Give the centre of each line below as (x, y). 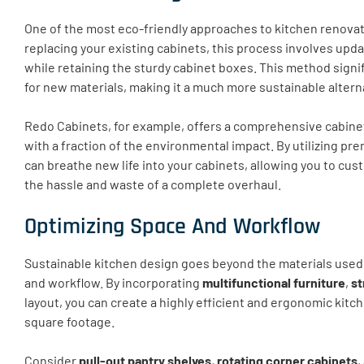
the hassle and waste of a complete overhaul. (153, 184)
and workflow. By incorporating (113, 282)
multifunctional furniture (274, 282)
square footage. (69, 321)
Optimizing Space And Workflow (172, 226)
